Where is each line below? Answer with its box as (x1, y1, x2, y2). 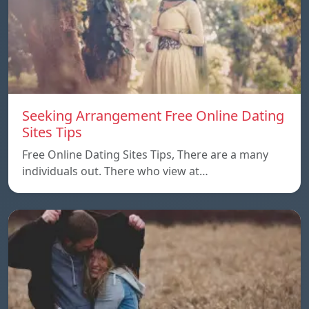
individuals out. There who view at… (22, 163, 208, 179)
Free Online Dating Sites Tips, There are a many (22, 146, 268, 162)
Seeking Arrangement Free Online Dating (22, 106, 284, 125)
